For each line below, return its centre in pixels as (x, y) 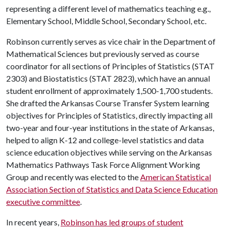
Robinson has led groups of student (122, 222)
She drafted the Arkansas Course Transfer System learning (108, 103)
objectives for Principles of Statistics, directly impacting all (109, 115)
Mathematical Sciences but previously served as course (103, 54)
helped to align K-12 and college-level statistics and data (105, 140)
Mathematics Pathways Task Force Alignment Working (103, 165)
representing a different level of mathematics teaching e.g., (108, 8)
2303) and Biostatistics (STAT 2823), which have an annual (108, 78)
